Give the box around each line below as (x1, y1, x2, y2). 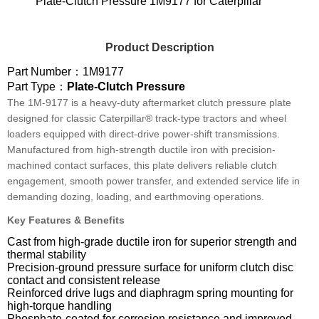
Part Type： (7, 80, 67, 93)
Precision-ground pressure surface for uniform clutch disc (7, 261, 293, 273)
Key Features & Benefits (7, 214, 125, 226)
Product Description (105, 41, 214, 53)
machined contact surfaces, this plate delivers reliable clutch (7, 159, 277, 171)
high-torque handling (7, 299, 112, 312)
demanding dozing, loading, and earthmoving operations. (7, 190, 264, 202)
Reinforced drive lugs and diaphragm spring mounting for (7, 286, 293, 299)
